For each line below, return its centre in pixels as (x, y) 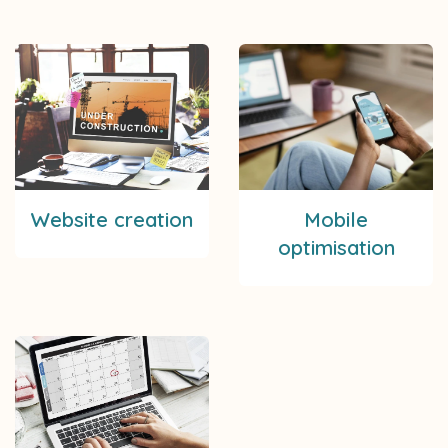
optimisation (336, 247)
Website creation (112, 219)
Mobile (336, 219)
